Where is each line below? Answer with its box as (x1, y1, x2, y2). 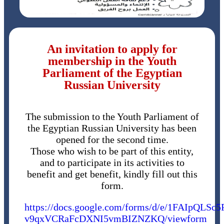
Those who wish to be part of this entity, (30, 145, 193, 157)
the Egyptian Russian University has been (27, 122, 196, 134)
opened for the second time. (55, 134, 168, 145)
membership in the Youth (47, 54, 176, 68)
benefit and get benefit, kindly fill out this (26, 168, 197, 180)
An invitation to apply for (46, 42, 177, 56)
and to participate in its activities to (39, 157, 184, 168)
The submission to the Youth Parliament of (25, 111, 199, 122)
